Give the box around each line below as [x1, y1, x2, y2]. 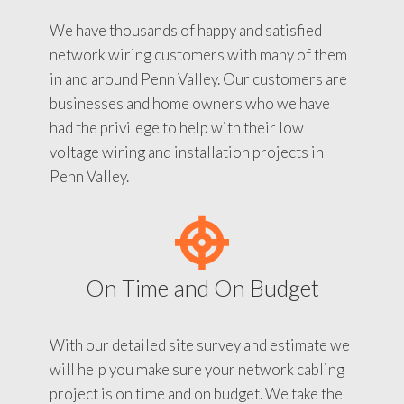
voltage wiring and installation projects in [50, 142, 324, 161]
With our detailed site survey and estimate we [50, 335, 350, 354]
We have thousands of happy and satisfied [50, 20, 322, 40]
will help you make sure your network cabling [50, 359, 344, 379]
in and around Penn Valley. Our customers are [50, 69, 347, 88]
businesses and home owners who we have [50, 93, 330, 113]
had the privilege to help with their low [50, 117, 304, 137]
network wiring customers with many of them [50, 44, 347, 64]
